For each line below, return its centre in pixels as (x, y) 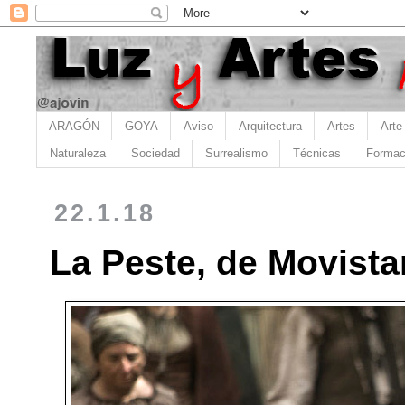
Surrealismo (236, 154)
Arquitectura (270, 126)
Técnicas (317, 154)
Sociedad (155, 154)
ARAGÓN (74, 126)
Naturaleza (78, 154)
